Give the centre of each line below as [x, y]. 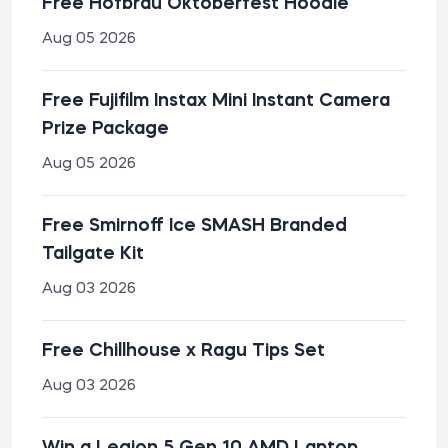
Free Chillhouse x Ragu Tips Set [183, 351]
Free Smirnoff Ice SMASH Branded [194, 226]
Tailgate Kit [93, 254]
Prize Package [105, 129]
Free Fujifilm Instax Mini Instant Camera [216, 101]
